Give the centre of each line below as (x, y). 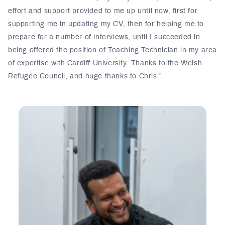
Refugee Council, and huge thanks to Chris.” (85, 77)
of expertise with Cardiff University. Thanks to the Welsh (105, 64)
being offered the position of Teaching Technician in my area (113, 50)
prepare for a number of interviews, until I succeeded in (104, 37)
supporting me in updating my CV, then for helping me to (106, 24)
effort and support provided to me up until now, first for (103, 11)
